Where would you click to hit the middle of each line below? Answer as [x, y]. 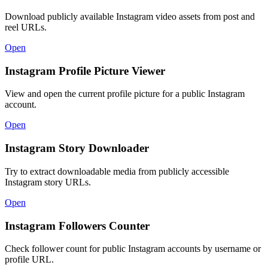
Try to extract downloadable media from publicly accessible [117, 171]
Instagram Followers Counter [77, 226]
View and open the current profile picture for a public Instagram [125, 94]
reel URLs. [26, 27]
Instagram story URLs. [48, 182]
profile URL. [29, 260]
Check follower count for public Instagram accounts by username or [133, 249]
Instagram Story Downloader [77, 148]
